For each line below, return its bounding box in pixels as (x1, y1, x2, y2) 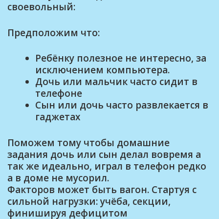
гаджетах (35, 110, 80, 123)
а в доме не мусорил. (7, 171, 109, 184)
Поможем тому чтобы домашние (7, 136, 170, 149)
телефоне (35, 87, 82, 100)
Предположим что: (7, 26, 100, 39)
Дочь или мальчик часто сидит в (35, 75, 197, 88)
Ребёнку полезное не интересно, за (35, 52, 206, 65)
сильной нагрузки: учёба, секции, (7, 195, 171, 208)
